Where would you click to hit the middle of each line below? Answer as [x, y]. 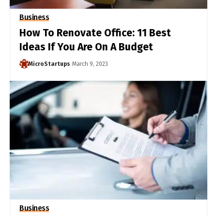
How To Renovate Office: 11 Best [95, 33]
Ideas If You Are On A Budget [86, 47]
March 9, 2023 [90, 64]
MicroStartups [50, 64]
